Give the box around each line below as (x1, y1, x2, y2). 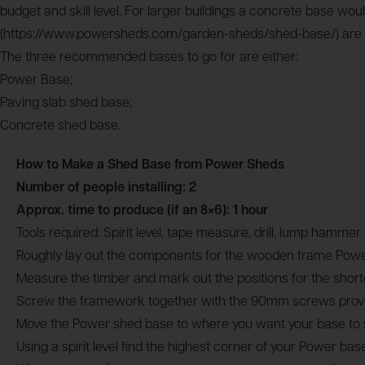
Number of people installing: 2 (16, 182, 196, 195)
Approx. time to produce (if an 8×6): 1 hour (16, 204, 268, 218)
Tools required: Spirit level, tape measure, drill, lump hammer (16, 227, 361, 240)
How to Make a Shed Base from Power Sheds (16, 159, 284, 172)
